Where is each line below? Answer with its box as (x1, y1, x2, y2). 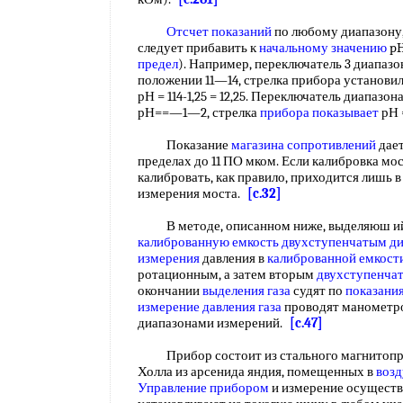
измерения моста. (138, 185, 247, 201)
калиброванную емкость (138, 234, 279, 250)
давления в (200, 250, 267, 266)
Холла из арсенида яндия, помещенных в (138, 363, 376, 380)
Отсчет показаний (166, 23, 272, 40)
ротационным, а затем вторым (138, 266, 317, 282)
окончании (138, 282, 202, 299)
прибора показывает (260, 104, 379, 121)
